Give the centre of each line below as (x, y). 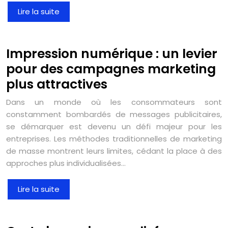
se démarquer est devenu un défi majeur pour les (114, 126)
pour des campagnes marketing (111, 69)
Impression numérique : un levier (112, 53)
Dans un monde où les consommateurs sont (114, 102)
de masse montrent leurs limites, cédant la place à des (114, 151)
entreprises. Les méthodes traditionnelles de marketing (114, 138)
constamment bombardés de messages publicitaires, (114, 114)
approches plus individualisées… (66, 163)
